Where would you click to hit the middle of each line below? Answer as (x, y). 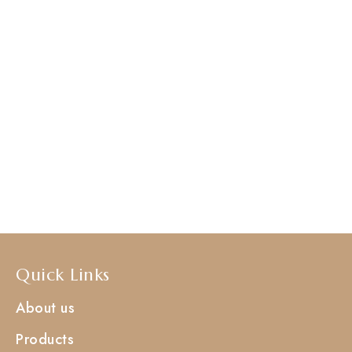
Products (45, 339)
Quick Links (63, 274)
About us (45, 308)
